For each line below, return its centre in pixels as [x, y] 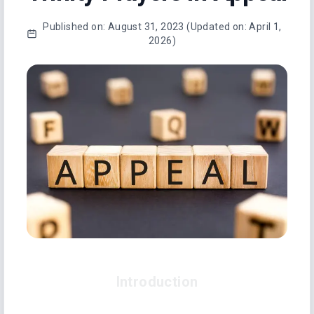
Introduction [157, 282]
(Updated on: [217, 27]
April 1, [265, 27]
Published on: [74, 27]
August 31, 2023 [146, 27]
